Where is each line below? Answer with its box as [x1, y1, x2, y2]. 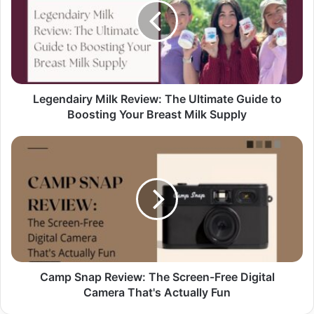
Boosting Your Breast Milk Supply [67, 107, 247, 122]
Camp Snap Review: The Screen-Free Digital [39, 270, 275, 285]
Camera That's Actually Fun [83, 285, 231, 300]
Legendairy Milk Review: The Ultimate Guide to [32, 92, 282, 107]
